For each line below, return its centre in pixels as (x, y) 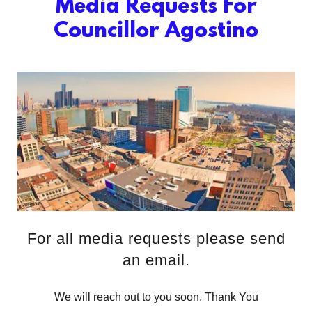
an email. (156, 260)
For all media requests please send (156, 239)
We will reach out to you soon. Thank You (156, 297)
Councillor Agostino (156, 31)
